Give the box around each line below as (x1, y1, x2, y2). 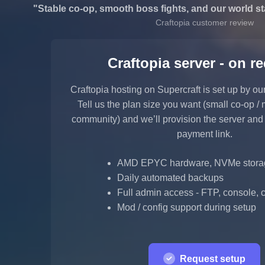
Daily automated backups (117, 173, 224, 183)
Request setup (175, 253, 246, 264)
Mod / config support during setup (117, 202, 256, 213)
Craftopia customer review (156, 18, 254, 28)
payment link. (176, 129, 232, 140)
